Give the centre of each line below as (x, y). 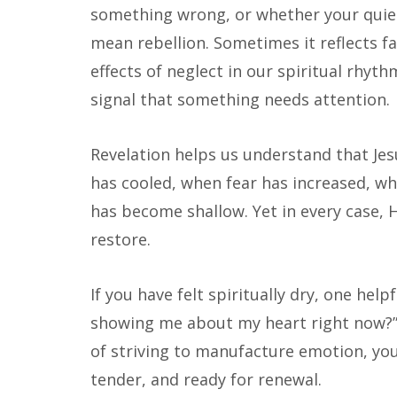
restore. (121, 239)
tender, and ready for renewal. (206, 379)
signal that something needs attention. (240, 99)
